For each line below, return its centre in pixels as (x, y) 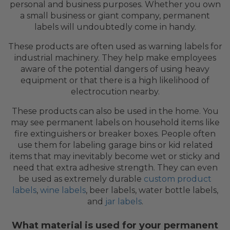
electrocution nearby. (115, 91)
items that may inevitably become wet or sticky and (115, 156)
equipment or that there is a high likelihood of (115, 80)
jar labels (123, 201)
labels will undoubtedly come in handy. (115, 27)
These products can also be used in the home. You (115, 111)
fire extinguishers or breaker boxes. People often (115, 133)
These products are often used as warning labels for (115, 46)
